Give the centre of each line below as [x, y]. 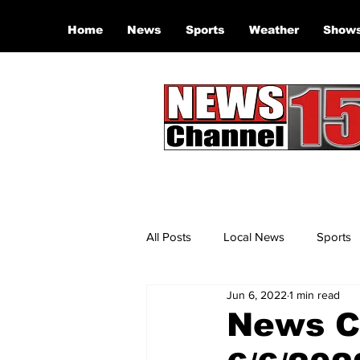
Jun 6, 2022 [257, 295]
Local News [254, 236]
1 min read [315, 295]
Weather [274, 30]
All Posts [169, 236]
